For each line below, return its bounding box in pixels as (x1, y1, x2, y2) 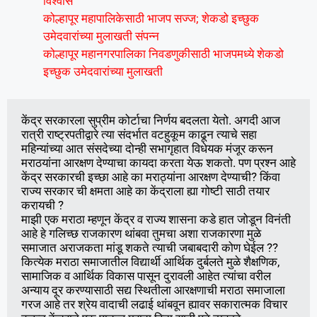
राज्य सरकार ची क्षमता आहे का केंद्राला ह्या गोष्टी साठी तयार (21, 183, 270, 198)
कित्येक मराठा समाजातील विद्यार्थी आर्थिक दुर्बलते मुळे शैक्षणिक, (21, 254, 279, 269)
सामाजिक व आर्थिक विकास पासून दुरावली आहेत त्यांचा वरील (21, 268, 271, 283)
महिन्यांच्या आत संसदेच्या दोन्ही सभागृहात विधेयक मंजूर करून (21, 141, 273, 156)
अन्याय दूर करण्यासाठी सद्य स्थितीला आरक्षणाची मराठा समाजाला (21, 282, 285, 297)
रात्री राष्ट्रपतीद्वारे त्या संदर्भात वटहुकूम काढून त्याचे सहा (21, 127, 257, 142)
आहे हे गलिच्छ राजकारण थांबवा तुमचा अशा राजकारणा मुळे (21, 226, 261, 241)
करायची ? (21, 197, 64, 212)
